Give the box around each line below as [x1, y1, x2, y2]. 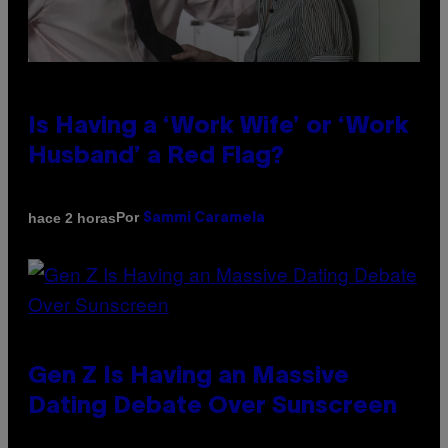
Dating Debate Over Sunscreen [28, 396, 397, 419]
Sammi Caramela [143, 212, 265, 226]
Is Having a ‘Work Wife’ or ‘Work [28, 116, 409, 139]
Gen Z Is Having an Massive [28, 366, 349, 389]
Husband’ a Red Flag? [28, 146, 284, 169]
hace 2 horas [28, 209, 116, 226]
